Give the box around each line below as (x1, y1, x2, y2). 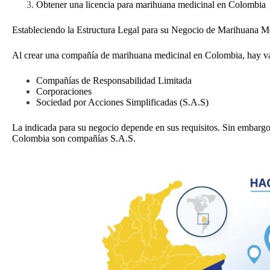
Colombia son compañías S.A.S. (12, 133, 136, 143)
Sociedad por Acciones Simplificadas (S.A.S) (36, 97, 209, 107)
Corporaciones (36, 86, 92, 96)
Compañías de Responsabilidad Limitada (36, 75, 192, 86)
